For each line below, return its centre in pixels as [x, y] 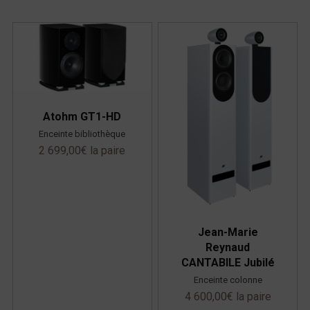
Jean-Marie [228, 232]
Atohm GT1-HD [82, 117]
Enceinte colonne [228, 280]
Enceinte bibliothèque [82, 134]
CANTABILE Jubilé [228, 262]
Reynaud [228, 247]
